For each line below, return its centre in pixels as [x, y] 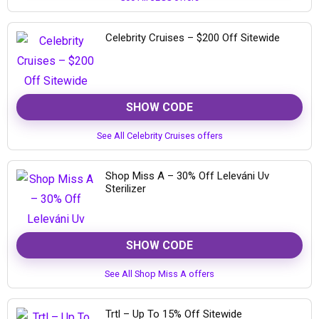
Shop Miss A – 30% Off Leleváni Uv [187, 176]
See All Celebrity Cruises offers [159, 136]
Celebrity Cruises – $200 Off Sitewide [193, 38]
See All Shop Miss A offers [159, 274]
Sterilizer [126, 189]
